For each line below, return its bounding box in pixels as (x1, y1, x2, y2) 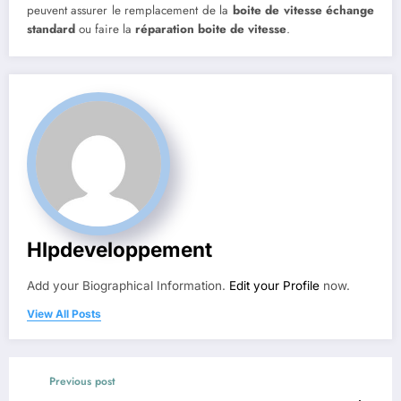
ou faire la (75, 20, 135, 38)
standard (27, 20, 75, 38)
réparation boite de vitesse (135, 20, 286, 38)
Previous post (49, 372, 115, 389)
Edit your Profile (229, 277, 320, 293)
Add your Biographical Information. (27, 277, 229, 293)
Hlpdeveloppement (27, 236, 212, 261)
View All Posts (27, 306, 101, 320)
